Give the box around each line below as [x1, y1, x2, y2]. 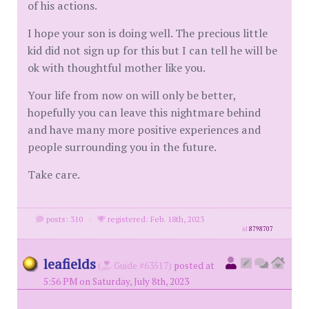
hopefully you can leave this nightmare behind [28, 104, 261, 120]
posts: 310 [43, 213, 83, 224]
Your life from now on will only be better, [28, 87, 235, 103]
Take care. [28, 166, 80, 182]
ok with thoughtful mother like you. [28, 59, 206, 75]
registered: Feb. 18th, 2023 [105, 213, 204, 224]
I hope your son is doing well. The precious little [28, 25, 268, 41]
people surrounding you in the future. [28, 139, 217, 154]
